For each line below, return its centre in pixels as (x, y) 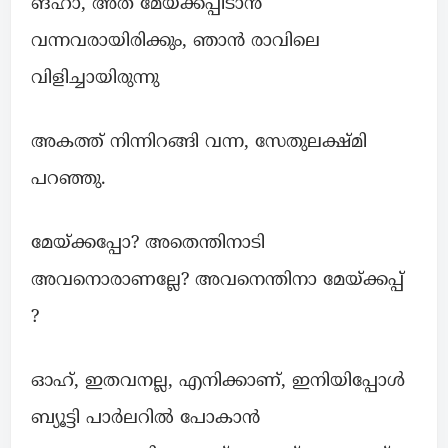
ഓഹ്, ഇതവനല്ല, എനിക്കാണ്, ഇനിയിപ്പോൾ (218, 381)
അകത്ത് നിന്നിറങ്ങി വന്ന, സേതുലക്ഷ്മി (199, 142)
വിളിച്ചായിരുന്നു (95, 78)
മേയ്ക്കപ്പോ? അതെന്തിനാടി (148, 243)
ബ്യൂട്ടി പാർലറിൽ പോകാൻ (145, 418)
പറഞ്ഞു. (68, 179)
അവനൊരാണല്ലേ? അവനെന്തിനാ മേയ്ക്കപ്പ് (217, 280)
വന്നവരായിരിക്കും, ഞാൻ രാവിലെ (175, 41)
